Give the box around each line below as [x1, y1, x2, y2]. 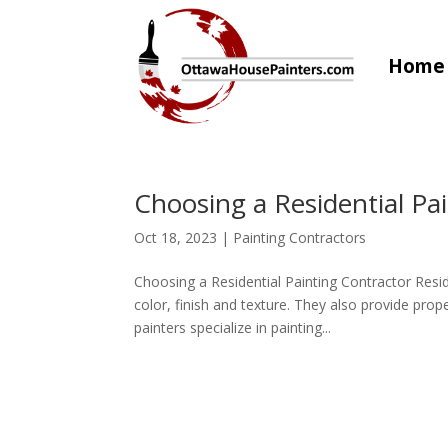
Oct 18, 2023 [134, 227, 218, 247]
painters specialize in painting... [134, 317, 332, 337]
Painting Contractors [233, 227, 367, 247]
